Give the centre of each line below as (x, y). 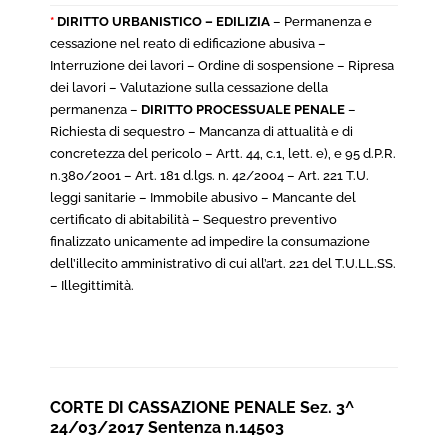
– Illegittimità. (93, 285)
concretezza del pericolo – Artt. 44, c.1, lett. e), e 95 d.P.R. (223, 153)
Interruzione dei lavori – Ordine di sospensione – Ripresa (222, 65)
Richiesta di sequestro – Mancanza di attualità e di (201, 131)
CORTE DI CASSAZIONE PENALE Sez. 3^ (202, 407)
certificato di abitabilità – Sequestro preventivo (193, 219)
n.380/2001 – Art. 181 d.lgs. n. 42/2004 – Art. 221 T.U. (209, 175)
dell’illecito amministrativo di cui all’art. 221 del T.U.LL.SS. (223, 263)
